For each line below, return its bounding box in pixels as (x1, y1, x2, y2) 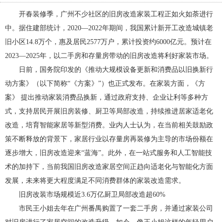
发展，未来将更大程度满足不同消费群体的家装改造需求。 (5, 177, 185, 184)
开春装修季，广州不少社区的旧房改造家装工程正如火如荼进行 (19, 10, 213, 18)
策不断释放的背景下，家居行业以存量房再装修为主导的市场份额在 (5, 135, 213, 143)
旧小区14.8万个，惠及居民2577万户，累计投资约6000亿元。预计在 (5, 38, 212, 46)
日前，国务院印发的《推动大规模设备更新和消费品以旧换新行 (19, 66, 213, 73)
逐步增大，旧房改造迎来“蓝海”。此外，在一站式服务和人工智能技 (5, 149, 212, 157)
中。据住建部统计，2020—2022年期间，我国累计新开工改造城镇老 (5, 24, 213, 32)
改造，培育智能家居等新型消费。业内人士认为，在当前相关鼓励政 (5, 121, 213, 129)
